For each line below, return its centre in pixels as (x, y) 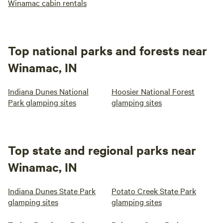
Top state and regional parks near (102, 150)
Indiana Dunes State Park (52, 191)
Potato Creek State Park (154, 191)
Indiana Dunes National (48, 91)
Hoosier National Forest (153, 91)
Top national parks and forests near (108, 50)
